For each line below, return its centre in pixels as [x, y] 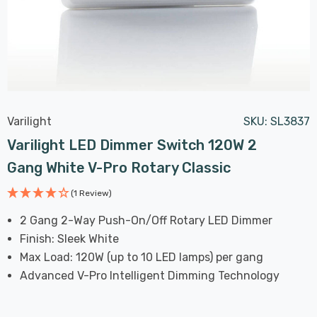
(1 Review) [91, 193]
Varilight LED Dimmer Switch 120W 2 [132, 145]
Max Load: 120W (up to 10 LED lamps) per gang [142, 257]
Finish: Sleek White [70, 238]
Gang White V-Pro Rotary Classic [119, 167]
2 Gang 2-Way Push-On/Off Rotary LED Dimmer [146, 220]
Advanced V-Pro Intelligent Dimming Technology [150, 275]
